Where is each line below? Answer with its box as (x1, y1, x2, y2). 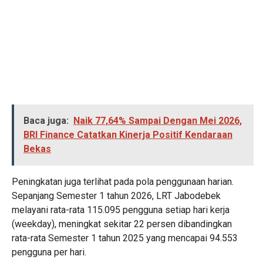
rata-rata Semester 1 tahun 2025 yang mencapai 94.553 (12, 232, 238, 244)
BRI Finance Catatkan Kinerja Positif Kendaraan (23, 129, 232, 140)
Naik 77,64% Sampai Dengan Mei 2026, (73, 115, 242, 126)
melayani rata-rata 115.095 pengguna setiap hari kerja (12, 204, 230, 215)
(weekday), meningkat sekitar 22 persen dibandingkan (12, 218, 232, 230)
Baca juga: (23, 115, 69, 126)
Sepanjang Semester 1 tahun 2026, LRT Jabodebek (12, 190, 221, 201)
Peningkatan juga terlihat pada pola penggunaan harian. (12, 176, 234, 187)
